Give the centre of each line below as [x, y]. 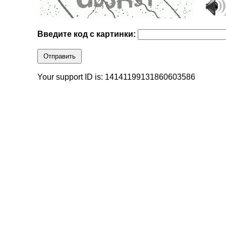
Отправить [60, 56]
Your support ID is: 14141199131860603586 [117, 77]
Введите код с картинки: [88, 34]
